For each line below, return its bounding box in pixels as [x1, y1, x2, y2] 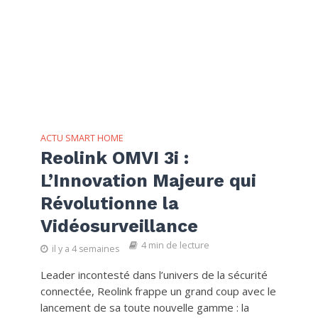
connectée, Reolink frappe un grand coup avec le [40, 283, 276, 298]
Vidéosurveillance [40, 215, 198, 236]
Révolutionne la [40, 192, 179, 214]
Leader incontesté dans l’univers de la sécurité [40, 267, 268, 282]
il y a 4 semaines [51, 242, 119, 255]
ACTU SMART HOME [40, 131, 124, 144]
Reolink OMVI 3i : [40, 147, 189, 168]
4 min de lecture [141, 238, 209, 251]
